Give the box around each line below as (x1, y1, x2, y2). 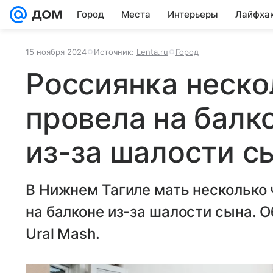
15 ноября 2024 (26, 47, 87, 57)
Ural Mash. (26, 225, 100, 243)
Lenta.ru (136, 47, 168, 57)
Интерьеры (168, 9, 218, 20)
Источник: (94, 47, 136, 57)
